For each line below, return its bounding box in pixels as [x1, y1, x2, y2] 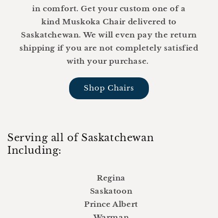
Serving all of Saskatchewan [7, 131, 154, 144]
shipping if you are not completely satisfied [19, 43, 199, 53]
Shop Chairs [84, 83, 134, 93]
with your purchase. [67, 56, 151, 66]
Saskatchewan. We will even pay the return [21, 30, 197, 39]
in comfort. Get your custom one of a [32, 3, 186, 13]
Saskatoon [90, 186, 133, 196]
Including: [7, 144, 62, 156]
